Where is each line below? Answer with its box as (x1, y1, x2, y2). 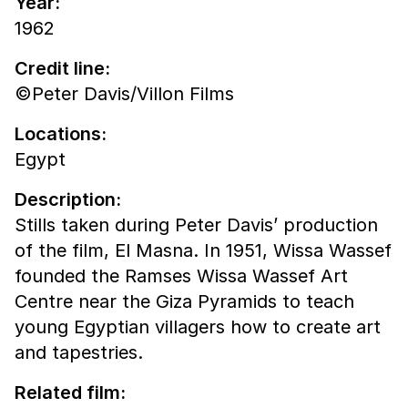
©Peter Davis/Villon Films (15, 83, 234, 106)
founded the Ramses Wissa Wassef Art (15, 265, 348, 288)
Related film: (15, 382, 126, 404)
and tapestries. (15, 342, 143, 364)
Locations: (15, 123, 107, 146)
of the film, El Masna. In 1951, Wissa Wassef (15, 240, 392, 262)
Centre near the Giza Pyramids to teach (15, 291, 354, 313)
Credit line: (15, 57, 110, 80)
